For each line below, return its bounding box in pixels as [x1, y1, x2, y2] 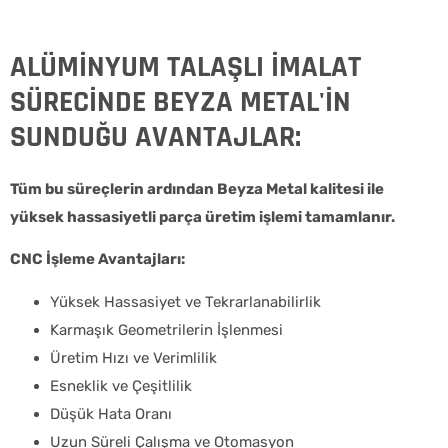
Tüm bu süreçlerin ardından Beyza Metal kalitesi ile [10, 179, 384, 198]
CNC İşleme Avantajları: [10, 250, 185, 269]
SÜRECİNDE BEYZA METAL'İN [10, 82, 351, 121]
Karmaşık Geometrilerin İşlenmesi [50, 320, 283, 339]
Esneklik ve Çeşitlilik [50, 376, 192, 395]
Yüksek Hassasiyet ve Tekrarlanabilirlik [50, 292, 321, 311]
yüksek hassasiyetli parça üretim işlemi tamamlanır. [10, 207, 395, 226]
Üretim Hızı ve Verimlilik [50, 348, 217, 367]
